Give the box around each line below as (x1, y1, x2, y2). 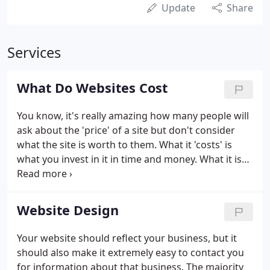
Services (7, 43, 61, 62)
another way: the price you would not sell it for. (17, 196, 230, 209)
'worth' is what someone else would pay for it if (17, 167, 233, 180)
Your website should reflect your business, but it (17, 231, 237, 245)
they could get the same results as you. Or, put (17, 181, 228, 195)
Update (162, 1, 195, 14)
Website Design (17, 201, 119, 219)
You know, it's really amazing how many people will (17, 109, 249, 122)
